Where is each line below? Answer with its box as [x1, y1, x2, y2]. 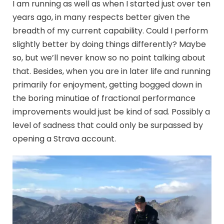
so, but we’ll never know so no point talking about [12, 52, 205, 64]
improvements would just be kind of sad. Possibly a [12, 106, 210, 118]
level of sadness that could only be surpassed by [12, 119, 203, 131]
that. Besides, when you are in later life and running [12, 65, 210, 77]
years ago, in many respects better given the [12, 11, 190, 23]
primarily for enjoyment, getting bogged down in [12, 79, 202, 91]
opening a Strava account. [12, 133, 116, 145]
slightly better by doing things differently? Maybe [12, 38, 206, 50]
